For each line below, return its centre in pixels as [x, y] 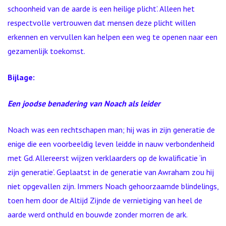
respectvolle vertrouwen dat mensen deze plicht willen [102, 23]
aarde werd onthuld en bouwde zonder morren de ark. [97, 214]
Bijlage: [21, 77]
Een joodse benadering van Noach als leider [84, 103]
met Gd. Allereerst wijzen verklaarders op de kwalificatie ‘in [107, 158]
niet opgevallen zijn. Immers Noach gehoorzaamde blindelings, [113, 186]
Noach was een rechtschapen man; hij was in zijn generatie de [111, 130]
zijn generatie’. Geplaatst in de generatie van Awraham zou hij [111, 172]
